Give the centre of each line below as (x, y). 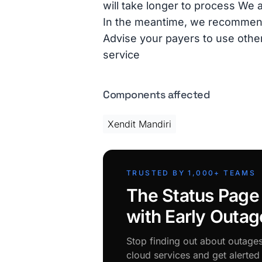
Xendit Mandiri (139, 124)
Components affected (157, 94)
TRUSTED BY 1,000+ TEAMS (191, 173)
